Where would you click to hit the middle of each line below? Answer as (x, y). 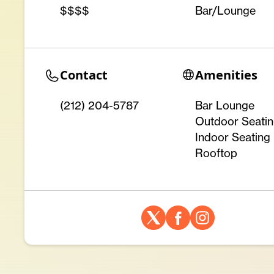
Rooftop (216, 153)
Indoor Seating (232, 137)
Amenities (226, 75)
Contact (84, 75)
